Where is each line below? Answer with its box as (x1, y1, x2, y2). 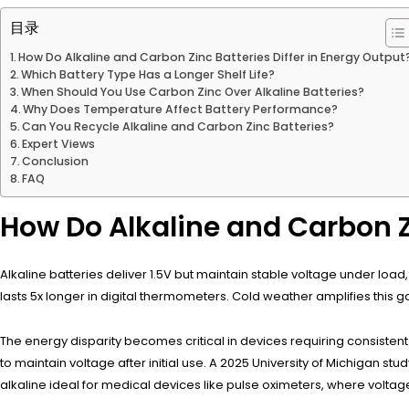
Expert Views (22, 135, 96, 152)
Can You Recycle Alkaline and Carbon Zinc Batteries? (22, 118, 335, 134)
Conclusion (22, 152, 89, 169)
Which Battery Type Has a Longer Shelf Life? (21, 66, 276, 82)
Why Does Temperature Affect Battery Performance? (23, 100, 339, 117)
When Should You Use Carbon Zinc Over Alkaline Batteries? (21, 83, 365, 100)
